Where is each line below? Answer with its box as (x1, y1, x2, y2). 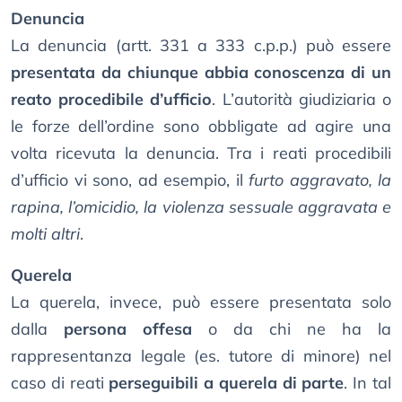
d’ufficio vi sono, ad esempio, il (11, 170, 249, 191)
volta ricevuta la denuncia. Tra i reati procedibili (11, 143, 391, 164)
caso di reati (11, 372, 109, 394)
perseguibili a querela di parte (109, 372, 345, 394)
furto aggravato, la (249, 170, 391, 191)
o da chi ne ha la (192, 319, 391, 340)
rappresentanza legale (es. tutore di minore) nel (11, 345, 391, 367)
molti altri (11, 223, 80, 245)
